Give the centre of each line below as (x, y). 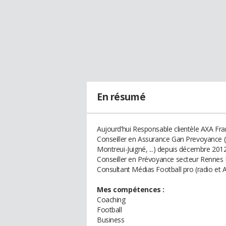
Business (111, 220)
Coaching (111, 200)
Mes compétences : (131, 189)
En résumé (121, 97)
